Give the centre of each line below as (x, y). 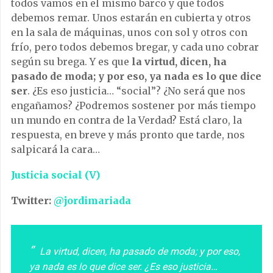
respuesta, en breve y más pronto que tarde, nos (128, 135)
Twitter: (32, 200)
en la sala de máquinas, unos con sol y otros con (129, 32)
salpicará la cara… (55, 149)
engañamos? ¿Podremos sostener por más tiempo (133, 105)
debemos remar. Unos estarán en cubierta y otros (131, 18)
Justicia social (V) (55, 175)
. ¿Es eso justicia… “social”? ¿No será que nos (136, 91)
